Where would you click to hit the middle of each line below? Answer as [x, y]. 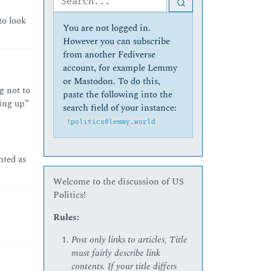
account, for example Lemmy [120, 68]
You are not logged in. [107, 28]
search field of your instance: [120, 108]
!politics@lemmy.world [111, 121]
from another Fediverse [109, 54]
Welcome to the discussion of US [119, 181]
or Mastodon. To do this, [112, 81]
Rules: [67, 217]
